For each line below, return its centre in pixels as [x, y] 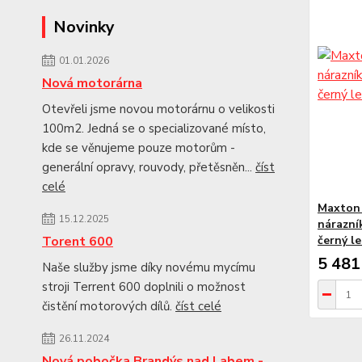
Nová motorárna [92, 84]
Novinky [84, 27]
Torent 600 [78, 242]
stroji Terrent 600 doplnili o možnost [144, 287]
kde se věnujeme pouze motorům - [139, 148]
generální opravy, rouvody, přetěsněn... [149, 168]
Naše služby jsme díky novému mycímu [149, 268]
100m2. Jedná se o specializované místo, [154, 129]
